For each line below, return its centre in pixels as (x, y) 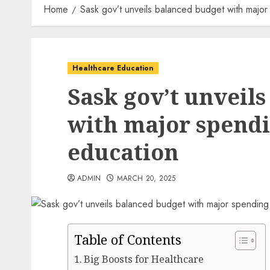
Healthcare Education (113, 68)
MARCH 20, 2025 (146, 178)
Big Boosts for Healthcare (144, 259)
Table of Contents (128, 240)
